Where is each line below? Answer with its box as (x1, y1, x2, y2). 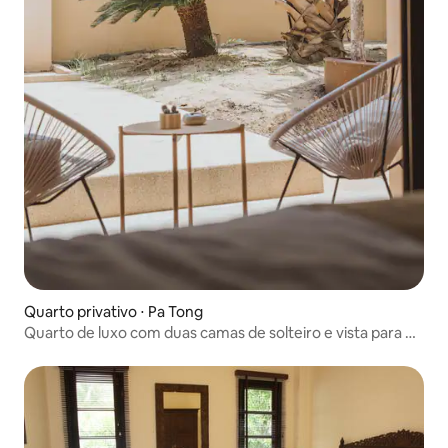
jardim (24, 342, 67, 361)
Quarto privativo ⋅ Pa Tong (24, 302, 203, 321)
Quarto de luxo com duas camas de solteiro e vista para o (24, 323, 414, 342)
